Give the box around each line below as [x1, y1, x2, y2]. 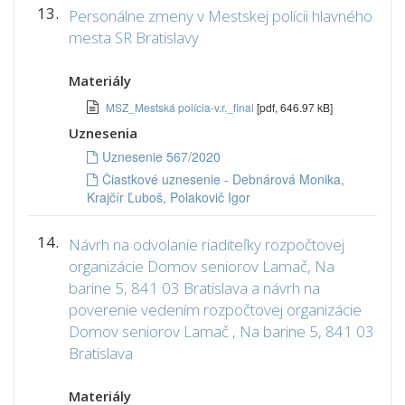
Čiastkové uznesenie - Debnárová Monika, [102, 170, 344, 188]
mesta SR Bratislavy [69, 27, 199, 48]
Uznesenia [69, 124, 137, 142]
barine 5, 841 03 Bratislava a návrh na [69, 278, 320, 298]
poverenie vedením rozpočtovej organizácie [69, 299, 362, 320]
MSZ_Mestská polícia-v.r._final [106, 99, 257, 115]
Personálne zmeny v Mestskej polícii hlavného [69, 5, 372, 26]
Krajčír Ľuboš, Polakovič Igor [87, 188, 250, 206]
